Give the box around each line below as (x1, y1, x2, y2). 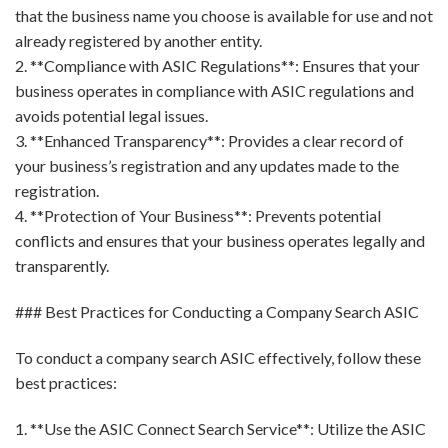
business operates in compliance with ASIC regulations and (15, 81, 414, 101)
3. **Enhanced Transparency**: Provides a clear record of (15, 131, 404, 151)
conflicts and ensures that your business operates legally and (15, 231, 425, 251)
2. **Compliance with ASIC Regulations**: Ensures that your (15, 56, 420, 76)
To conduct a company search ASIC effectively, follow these (15, 347, 421, 367)
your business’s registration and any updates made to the (15, 156, 399, 176)
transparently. (15, 256, 109, 276)
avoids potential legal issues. (15, 106, 208, 126)
